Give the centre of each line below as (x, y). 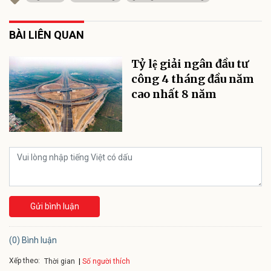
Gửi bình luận (54, 206)
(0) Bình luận (33, 240)
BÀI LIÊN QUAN (47, 35)
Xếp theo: (24, 261)
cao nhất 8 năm (174, 94)
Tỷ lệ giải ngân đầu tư (190, 64)
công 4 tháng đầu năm (193, 79)
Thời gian (60, 262)
